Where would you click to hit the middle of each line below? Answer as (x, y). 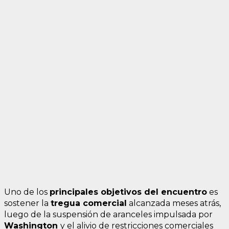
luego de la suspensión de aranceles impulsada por (108, 215)
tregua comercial (89, 203)
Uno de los (27, 192)
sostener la (27, 203)
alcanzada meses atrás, (174, 203)
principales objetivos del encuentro (128, 192)
